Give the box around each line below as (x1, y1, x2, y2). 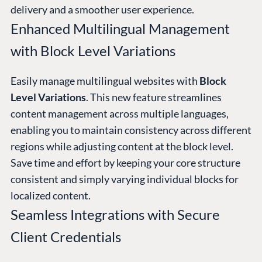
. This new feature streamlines (86, 91, 222, 104)
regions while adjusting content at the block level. (11, 140, 233, 153)
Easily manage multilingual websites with (11, 74, 199, 88)
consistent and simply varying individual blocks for (11, 173, 239, 186)
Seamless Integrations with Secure (11, 206, 220, 223)
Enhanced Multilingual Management (11, 20, 230, 37)
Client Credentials (11, 228, 121, 246)
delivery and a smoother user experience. (11, 3, 194, 16)
